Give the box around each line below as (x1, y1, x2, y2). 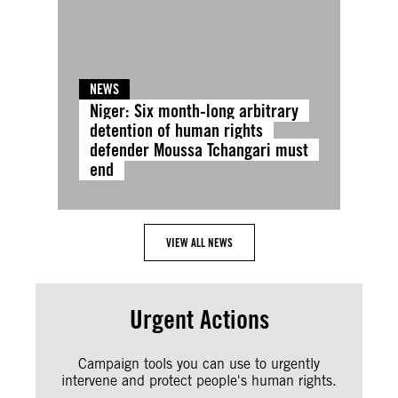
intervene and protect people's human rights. (61, 371, 337, 389)
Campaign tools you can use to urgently (78, 354, 320, 372)
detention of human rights (90, 118, 263, 141)
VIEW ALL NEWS (165, 235, 233, 250)
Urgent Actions (129, 303, 269, 335)
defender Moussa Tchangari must (90, 138, 308, 161)
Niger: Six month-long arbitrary (90, 99, 298, 122)
